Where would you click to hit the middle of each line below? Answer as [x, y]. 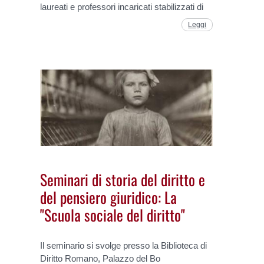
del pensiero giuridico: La [109, 197]
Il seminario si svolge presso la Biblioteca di [124, 246]
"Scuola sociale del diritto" [113, 214]
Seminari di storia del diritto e [123, 179]
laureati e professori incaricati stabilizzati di [122, 6]
